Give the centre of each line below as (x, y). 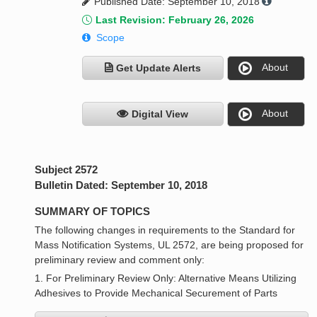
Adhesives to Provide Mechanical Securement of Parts (156, 293)
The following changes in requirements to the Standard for (165, 230)
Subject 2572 (67, 170)
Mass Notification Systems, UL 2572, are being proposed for (169, 245)
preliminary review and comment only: (120, 260)
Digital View (160, 114)
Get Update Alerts (158, 68)
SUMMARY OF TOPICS (93, 212)
